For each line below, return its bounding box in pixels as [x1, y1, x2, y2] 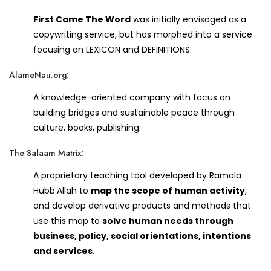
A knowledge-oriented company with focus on [33, 91, 230, 103]
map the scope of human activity [91, 184, 245, 197]
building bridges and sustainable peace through [33, 106, 235, 119]
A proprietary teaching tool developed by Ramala [33, 169, 241, 181]
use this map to [33, 214, 102, 227]
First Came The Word [33, 13, 131, 25]
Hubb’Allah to [33, 184, 91, 197]
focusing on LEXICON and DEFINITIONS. [33, 43, 192, 56]
